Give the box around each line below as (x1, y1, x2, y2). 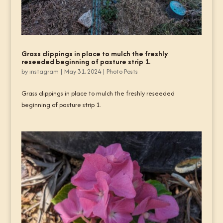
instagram (29, 66, 59, 76)
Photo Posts (106, 66, 138, 76)
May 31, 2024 (64, 66, 101, 76)
